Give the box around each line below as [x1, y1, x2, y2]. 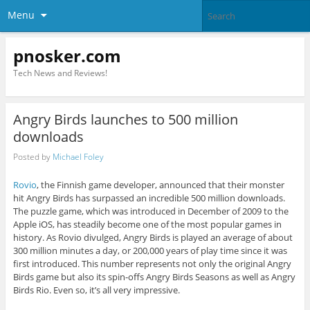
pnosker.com [12, 44, 121, 67]
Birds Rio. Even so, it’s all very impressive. [12, 284, 180, 297]
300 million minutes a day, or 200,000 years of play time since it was [12, 244, 287, 257]
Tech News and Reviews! [12, 66, 107, 79]
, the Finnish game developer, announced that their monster [36, 179, 284, 192]
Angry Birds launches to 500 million [12, 110, 238, 129]
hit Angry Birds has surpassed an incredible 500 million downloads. [12, 192, 285, 205]
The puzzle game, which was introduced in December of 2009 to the [12, 205, 289, 218]
